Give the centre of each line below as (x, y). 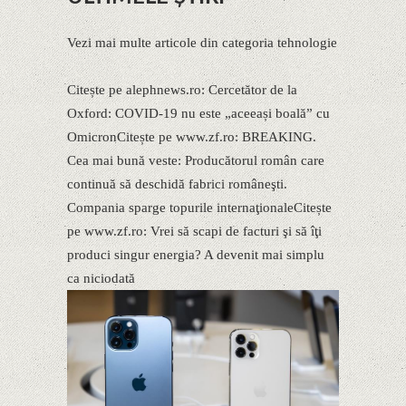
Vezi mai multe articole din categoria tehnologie (202, 43)
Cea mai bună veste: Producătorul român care (196, 160)
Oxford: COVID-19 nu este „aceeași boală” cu (198, 113)
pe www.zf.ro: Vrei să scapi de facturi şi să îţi (194, 231)
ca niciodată (101, 278)
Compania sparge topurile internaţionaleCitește (199, 208)
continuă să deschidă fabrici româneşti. (177, 184)
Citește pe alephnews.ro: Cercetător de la (182, 90)
